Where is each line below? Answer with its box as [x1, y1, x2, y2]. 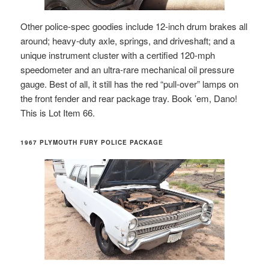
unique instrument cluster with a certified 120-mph [20, 48, 216, 61]
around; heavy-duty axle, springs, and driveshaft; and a [20, 34, 235, 47]
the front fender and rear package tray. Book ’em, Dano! [20, 91, 238, 104]
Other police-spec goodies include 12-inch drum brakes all [20, 19, 248, 32]
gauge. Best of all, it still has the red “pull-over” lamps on [20, 77, 239, 90]
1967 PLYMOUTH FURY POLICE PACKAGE [20, 138, 164, 147]
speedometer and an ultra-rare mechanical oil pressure [20, 62, 235, 76]
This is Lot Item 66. [20, 106, 95, 119]
